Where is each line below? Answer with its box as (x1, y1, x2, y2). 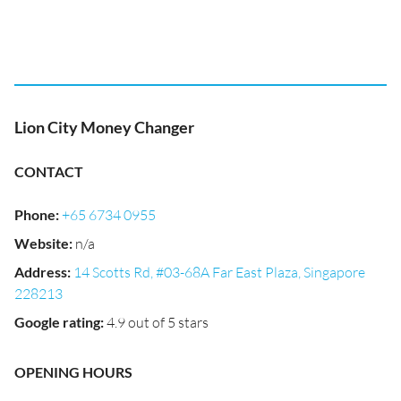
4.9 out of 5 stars (107, 313, 209, 331)
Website (14, 235, 69, 252)
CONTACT (14, 163, 83, 180)
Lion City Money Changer (14, 117, 194, 137)
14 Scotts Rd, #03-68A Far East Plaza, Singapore (73, 263, 365, 281)
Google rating (14, 313, 100, 330)
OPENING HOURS (14, 363, 132, 380)
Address (14, 263, 67, 280)
